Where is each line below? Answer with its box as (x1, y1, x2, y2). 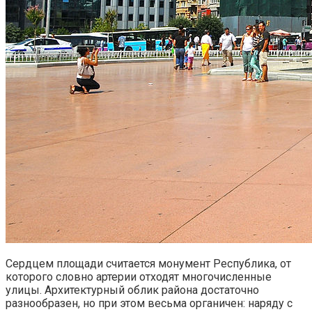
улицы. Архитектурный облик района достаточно (6, 283, 259, 297)
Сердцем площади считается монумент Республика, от (6, 257, 291, 271)
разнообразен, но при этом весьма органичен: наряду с (6, 297, 292, 311)
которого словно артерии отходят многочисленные (6, 270, 272, 284)
